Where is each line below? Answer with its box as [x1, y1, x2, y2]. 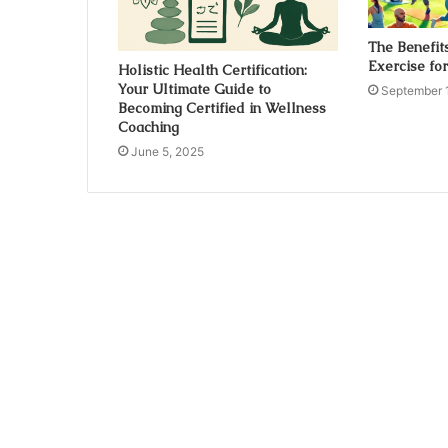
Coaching [118, 117, 179, 136]
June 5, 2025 [131, 143, 204, 159]
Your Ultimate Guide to [118, 79, 271, 98]
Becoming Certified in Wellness [118, 98, 326, 117]
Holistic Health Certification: [118, 60, 307, 79]
